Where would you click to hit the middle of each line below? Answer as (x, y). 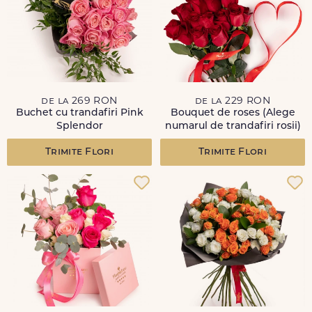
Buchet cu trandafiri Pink (79, 113)
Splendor (79, 126)
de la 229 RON (233, 101)
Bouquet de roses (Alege (233, 113)
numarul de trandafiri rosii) (233, 126)
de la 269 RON (79, 101)
